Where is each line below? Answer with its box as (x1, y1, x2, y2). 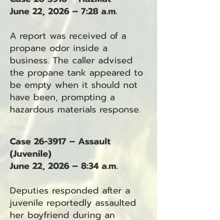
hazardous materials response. (10, 103, 140, 116)
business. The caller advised (10, 54, 133, 67)
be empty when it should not (10, 78, 137, 92)
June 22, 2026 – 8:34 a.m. (10, 159, 118, 173)
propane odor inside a (10, 41, 108, 55)
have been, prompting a (10, 90, 115, 104)
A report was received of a (10, 29, 126, 43)
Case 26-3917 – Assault (10, 135, 110, 148)
